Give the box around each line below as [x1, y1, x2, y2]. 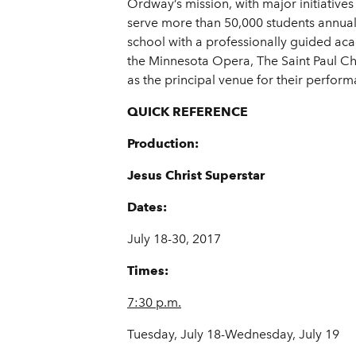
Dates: [127, 199, 167, 215]
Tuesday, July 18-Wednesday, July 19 [127, 327, 339, 342]
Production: [127, 136, 199, 152]
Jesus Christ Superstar [127, 168, 265, 184]
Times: [127, 263, 168, 279]
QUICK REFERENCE [127, 104, 248, 120]
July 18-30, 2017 [127, 231, 221, 247]
